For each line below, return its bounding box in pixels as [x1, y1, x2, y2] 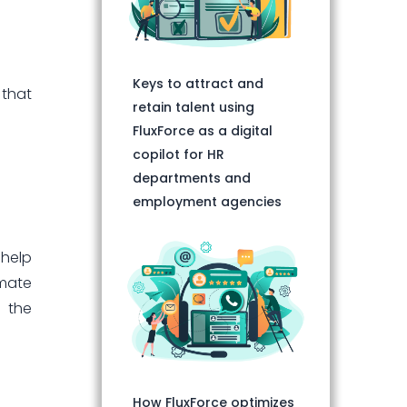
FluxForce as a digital [133, 121, 273, 140]
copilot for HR [133, 144, 224, 164]
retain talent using [133, 97, 254, 116]
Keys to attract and [133, 74, 263, 93]
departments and [133, 168, 251, 187]
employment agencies [133, 192, 282, 211]
